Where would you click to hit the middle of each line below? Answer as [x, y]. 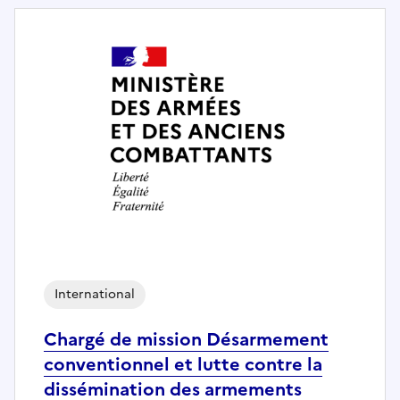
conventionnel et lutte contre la [183, 364]
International [95, 294]
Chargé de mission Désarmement [186, 339]
